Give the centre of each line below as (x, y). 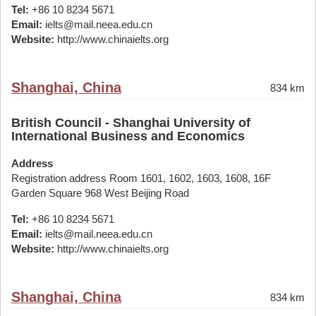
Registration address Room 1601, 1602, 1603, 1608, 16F (141, 178)
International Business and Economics (128, 136)
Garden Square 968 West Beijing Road (100, 193)
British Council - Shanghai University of (131, 123)
